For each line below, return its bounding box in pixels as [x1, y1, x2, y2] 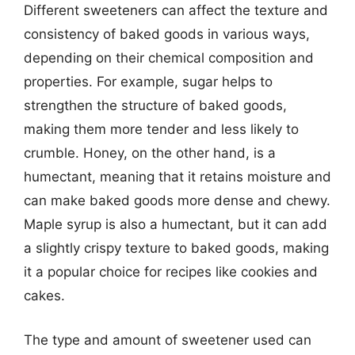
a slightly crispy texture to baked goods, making [24, 240, 329, 256]
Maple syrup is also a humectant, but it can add [24, 216, 327, 232]
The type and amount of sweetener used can [24, 331, 311, 348]
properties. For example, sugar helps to [24, 74, 273, 90]
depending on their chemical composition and [24, 50, 314, 66]
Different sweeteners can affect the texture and [24, 2, 328, 18]
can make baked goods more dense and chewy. [24, 193, 330, 208]
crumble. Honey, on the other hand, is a [24, 145, 276, 161]
